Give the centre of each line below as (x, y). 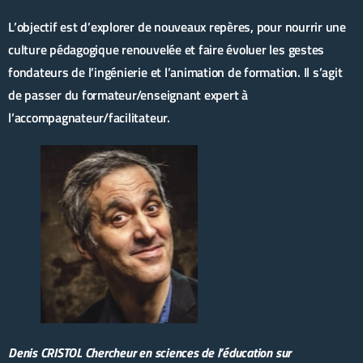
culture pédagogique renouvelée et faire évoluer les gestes (167, 49)
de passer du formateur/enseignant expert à (128, 95)
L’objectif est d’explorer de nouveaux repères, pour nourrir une (177, 27)
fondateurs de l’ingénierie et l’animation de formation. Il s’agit (175, 72)
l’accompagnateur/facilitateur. (89, 117)
